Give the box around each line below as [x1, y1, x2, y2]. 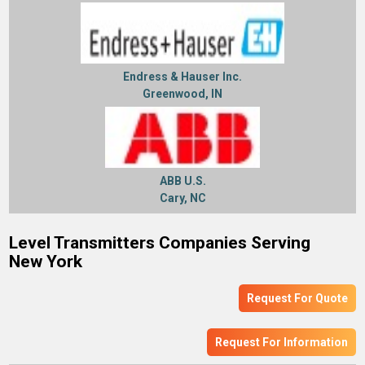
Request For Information [214, 336, 348, 350]
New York [9, 252, 83, 272]
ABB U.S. [159, 174, 206, 188]
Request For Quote [246, 292, 348, 306]
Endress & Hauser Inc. [123, 69, 242, 83]
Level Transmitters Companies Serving [9, 233, 311, 253]
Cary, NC [159, 191, 206, 205]
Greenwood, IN [143, 86, 222, 100]
